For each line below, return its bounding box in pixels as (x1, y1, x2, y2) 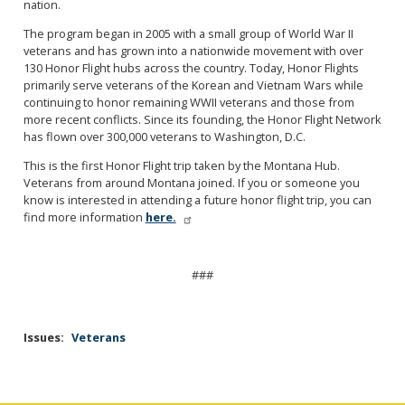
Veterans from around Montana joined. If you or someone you (23, 174, 360, 191)
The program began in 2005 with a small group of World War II (23, 25, 353, 42)
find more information (23, 208, 143, 225)
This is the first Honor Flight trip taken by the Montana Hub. (23, 156, 340, 174)
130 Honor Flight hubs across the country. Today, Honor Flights (23, 60, 359, 77)
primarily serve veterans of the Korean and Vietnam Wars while (23, 77, 363, 94)
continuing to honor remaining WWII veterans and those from (23, 94, 354, 111)
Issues (23, 329, 61, 346)
